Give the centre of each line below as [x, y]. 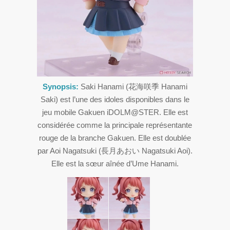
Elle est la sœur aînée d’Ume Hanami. [115, 164]
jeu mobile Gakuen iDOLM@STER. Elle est [115, 112]
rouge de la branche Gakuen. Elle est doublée [115, 138]
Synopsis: [60, 87]
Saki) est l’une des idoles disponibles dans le [115, 100]
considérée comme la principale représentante [115, 125]
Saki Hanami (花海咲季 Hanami [133, 87]
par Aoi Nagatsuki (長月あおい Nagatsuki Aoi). [115, 151]
